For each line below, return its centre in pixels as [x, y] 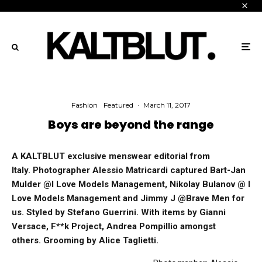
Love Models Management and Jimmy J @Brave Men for [128, 199]
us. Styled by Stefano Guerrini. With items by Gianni [119, 213]
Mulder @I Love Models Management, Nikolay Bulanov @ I [131, 185]
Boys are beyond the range [131, 125]
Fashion [85, 105]
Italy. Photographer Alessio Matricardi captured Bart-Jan [129, 170]
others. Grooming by [55, 241]
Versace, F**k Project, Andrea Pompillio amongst [114, 227]
